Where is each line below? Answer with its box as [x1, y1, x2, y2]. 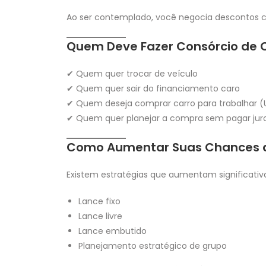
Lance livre [78, 210, 122, 222]
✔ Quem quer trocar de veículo [66, 67, 198, 80]
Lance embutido [78, 224, 147, 237]
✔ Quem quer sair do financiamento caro [66, 82, 240, 94]
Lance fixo [78, 195, 121, 207]
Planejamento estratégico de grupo [78, 239, 227, 252]
